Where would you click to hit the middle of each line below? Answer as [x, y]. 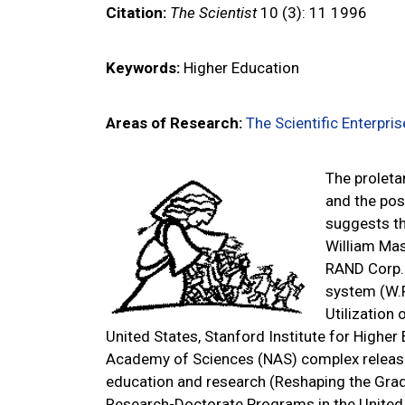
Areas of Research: [174, 123]
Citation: [136, 13]
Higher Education [240, 68]
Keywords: [143, 68]
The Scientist [213, 13]
